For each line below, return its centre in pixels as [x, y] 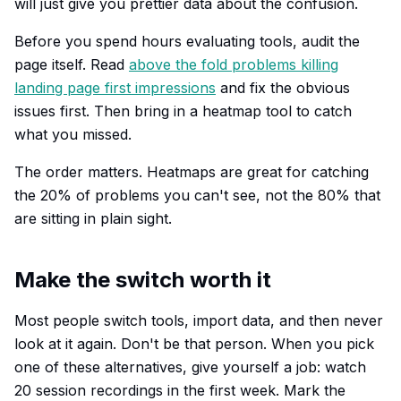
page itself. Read [72, 64]
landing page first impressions [115, 88]
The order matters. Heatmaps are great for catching [192, 172]
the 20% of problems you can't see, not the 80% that [197, 195]
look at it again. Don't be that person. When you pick [194, 344]
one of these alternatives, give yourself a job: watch [190, 367]
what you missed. [73, 134]
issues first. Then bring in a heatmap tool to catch [183, 111]
